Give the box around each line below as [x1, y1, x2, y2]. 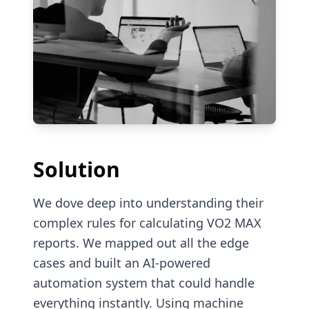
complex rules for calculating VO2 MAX [33, 215, 261, 232]
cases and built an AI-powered [33, 255, 210, 272]
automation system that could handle [33, 275, 255, 292]
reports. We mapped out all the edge [33, 235, 249, 252]
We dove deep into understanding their [33, 195, 263, 212]
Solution [33, 155, 120, 184]
